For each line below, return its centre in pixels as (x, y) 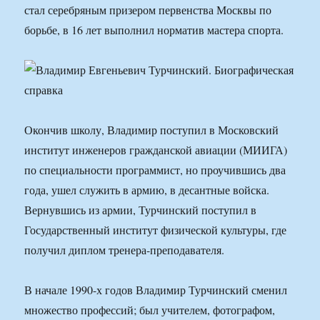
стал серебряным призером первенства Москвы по (148, 10)
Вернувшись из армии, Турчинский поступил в (141, 210)
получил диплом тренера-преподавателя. (125, 250)
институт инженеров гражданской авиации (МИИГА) (156, 150)
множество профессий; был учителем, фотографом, (150, 310)
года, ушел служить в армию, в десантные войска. (147, 190)
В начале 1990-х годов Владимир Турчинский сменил (156, 290)
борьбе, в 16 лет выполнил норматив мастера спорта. (154, 30)
